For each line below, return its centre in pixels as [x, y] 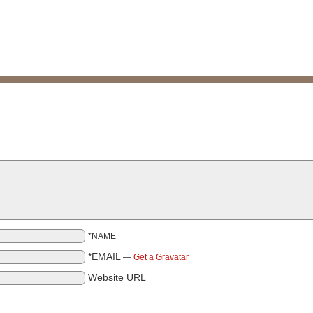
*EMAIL [104, 257]
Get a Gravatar [161, 257]
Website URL [117, 278]
